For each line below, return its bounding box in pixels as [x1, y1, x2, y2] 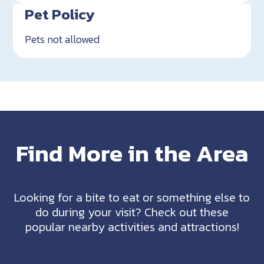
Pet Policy [25, 2, 95, 25]
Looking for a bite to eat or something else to [14, 188, 250, 206]
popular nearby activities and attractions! [25, 217, 239, 236]
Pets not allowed [25, 31, 100, 47]
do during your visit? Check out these [35, 203, 229, 221]
